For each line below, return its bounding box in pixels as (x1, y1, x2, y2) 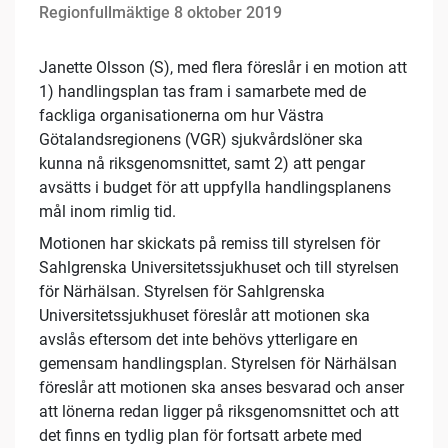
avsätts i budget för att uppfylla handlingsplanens (39, 178, 391, 198)
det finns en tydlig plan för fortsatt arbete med (39, 426, 362, 446)
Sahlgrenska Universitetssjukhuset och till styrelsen (39, 258, 399, 278)
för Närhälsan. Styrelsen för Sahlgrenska (39, 282, 325, 302)
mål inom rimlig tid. (39, 202, 176, 222)
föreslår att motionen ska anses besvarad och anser (39, 378, 404, 398)
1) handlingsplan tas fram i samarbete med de (39, 82, 366, 102)
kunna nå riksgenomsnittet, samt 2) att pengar (39, 154, 365, 174)
